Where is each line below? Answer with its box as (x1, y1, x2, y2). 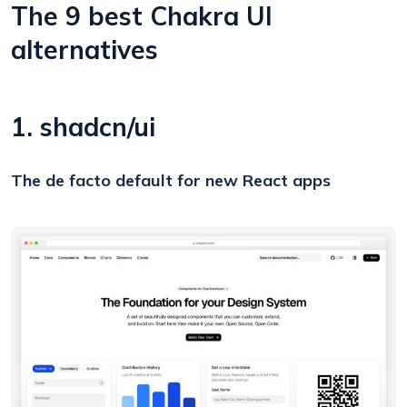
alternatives (11, 33, 158, 65)
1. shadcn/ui (11, 110, 155, 143)
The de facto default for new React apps (11, 169, 331, 191)
